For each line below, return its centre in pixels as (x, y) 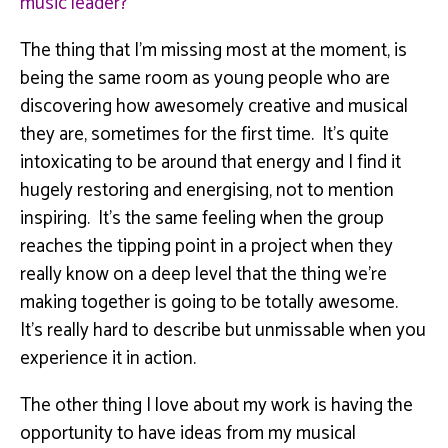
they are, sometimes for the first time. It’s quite (204, 134)
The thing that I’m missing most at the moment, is (213, 50)
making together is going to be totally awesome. (211, 302)
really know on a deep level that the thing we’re (203, 274)
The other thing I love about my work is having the (216, 405)
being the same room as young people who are (205, 78)
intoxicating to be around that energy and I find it (210, 162)
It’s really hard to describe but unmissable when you (223, 330)
